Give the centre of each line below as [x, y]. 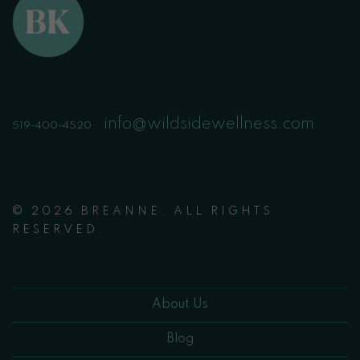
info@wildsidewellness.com [209, 124]
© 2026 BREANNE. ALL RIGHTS [143, 211]
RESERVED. [59, 229]
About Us [180, 304]
